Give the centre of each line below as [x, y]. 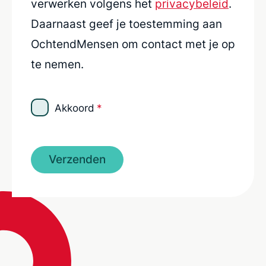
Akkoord [75, 108]
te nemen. [57, 64]
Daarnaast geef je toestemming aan [126, 24]
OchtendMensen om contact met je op [133, 44]
